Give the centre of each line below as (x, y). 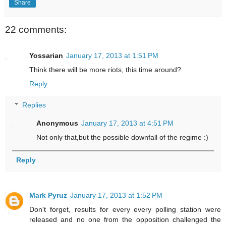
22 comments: (36, 29)
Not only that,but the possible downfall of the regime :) (123, 137)
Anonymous (58, 123)
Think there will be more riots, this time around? (105, 70)
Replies (34, 105)
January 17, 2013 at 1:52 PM (116, 195)
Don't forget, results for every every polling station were (125, 209)
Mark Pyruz (48, 195)
